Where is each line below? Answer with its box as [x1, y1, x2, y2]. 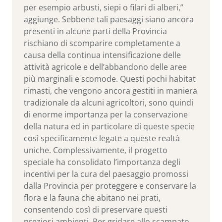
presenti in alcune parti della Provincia [24, 26, 167, 37]
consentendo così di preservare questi [24, 204, 167, 216]
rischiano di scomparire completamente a [24, 38, 180, 49]
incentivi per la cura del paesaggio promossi [24, 168, 188, 180]
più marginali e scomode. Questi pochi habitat [24, 73, 196, 85]
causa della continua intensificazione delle [24, 50, 181, 61]
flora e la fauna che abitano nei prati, [24, 192, 161, 204]
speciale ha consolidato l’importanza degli [24, 157, 180, 168]
